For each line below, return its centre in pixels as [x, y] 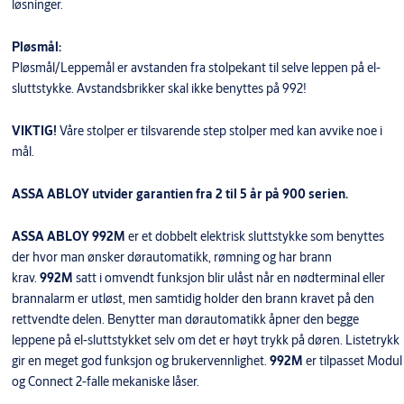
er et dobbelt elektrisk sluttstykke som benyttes [256, 237]
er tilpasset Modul [352, 361]
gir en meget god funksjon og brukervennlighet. [140, 361]
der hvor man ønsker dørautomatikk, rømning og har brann [171, 257]
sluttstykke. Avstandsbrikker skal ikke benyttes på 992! [159, 89]
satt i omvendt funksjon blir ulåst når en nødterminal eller [229, 278]
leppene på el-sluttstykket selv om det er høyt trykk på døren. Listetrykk [205, 340]
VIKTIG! [35, 131]
